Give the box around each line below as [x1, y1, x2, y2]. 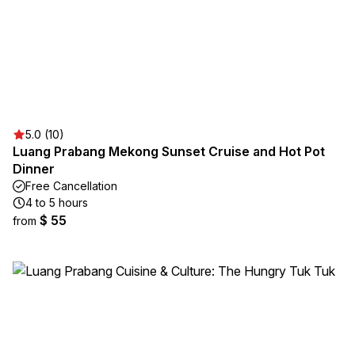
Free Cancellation [25, 179, 117, 193]
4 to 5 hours [25, 196, 88, 209]
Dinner [13, 161, 55, 177]
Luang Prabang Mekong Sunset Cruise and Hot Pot [13, 143, 325, 159]
